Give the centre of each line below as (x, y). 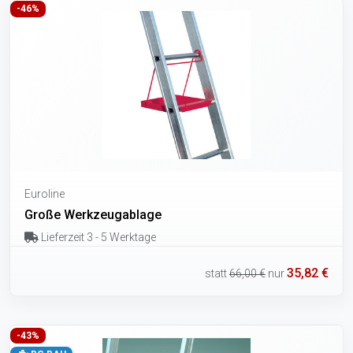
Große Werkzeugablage (93, 215)
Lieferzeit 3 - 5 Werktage (97, 238)
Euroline (45, 194)
